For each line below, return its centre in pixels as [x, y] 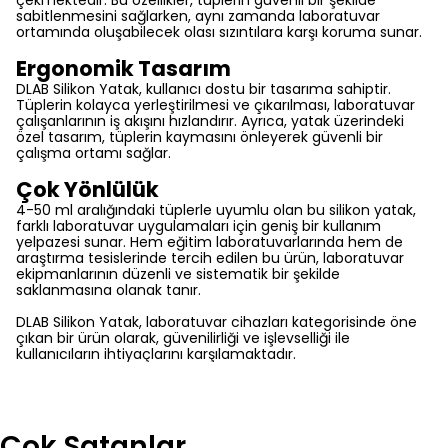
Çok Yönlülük [87, 189]
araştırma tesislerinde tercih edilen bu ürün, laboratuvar [210, 258]
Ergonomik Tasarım [123, 68]
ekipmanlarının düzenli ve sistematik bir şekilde [178, 274]
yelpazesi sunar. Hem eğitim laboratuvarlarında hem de [209, 242]
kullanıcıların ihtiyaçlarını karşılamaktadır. [156, 354]
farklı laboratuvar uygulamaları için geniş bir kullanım [198, 226]
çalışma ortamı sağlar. [93, 153]
